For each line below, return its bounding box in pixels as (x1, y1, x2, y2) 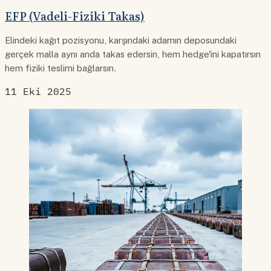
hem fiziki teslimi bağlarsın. (5, 63, 117, 74)
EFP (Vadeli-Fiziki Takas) (5, 7, 145, 24)
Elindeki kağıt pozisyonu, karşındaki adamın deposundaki (5, 35, 237, 46)
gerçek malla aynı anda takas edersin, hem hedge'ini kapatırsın (5, 49, 261, 60)
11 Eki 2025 (5, 85, 71, 98)
